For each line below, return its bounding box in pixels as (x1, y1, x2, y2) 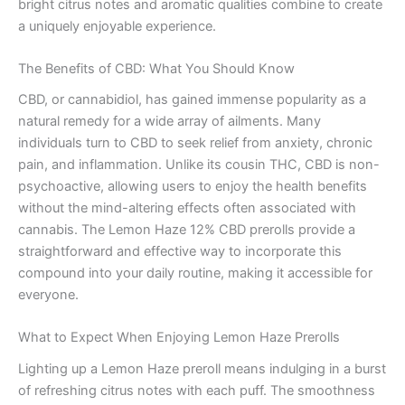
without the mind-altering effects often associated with (18, 200, 356, 217)
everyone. (18, 287, 79, 304)
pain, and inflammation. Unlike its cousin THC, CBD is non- (18, 156, 380, 174)
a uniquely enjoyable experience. (18, 17, 216, 34)
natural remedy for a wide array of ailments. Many (18, 113, 321, 130)
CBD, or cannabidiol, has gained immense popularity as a (18, 91, 366, 108)
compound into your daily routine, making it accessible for (18, 265, 372, 282)
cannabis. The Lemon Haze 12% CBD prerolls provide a (18, 221, 355, 239)
